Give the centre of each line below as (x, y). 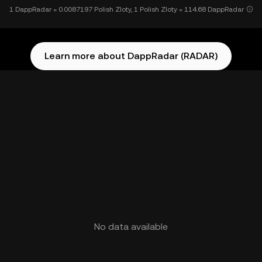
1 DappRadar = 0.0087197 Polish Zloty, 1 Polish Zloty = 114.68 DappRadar (126, 9)
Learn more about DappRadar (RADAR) (131, 56)
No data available (131, 227)
